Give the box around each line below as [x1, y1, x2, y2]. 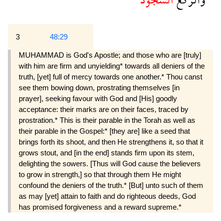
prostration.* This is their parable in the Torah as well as [19, 116, 195, 125]
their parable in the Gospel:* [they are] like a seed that [19, 127, 190, 136]
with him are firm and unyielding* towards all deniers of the [19, 62, 205, 71]
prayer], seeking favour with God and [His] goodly [19, 94, 177, 103]
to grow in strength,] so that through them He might [19, 170, 181, 179]
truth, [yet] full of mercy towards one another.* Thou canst [19, 73, 202, 81]
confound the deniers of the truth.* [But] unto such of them [19, 181, 203, 190]
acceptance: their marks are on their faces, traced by [19, 105, 188, 114]
